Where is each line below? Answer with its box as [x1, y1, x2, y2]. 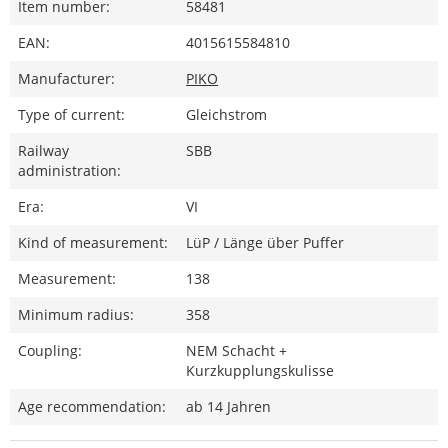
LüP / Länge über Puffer [186, 232, 344, 252]
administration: [18, 160, 121, 180]
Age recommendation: [18, 396, 166, 416]
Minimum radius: [18, 304, 134, 324]
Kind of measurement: [18, 232, 168, 252]
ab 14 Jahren [186, 396, 271, 416]
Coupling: [18, 340, 82, 360]
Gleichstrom [186, 104, 267, 124]
